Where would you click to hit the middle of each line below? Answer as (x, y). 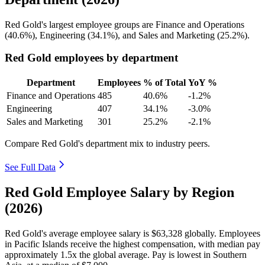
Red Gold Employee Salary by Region (119, 192)
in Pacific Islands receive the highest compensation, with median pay (132, 244)
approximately (33, 254)
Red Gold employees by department (91, 58)
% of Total (164, 83)
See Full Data (30, 167)
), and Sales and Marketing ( (167, 35)
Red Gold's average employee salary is (78, 233)
